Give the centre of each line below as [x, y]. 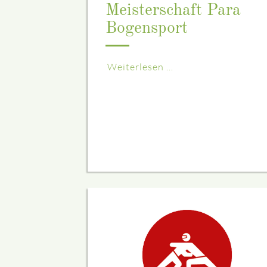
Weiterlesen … [140, 67]
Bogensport [147, 29]
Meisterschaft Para [173, 11]
